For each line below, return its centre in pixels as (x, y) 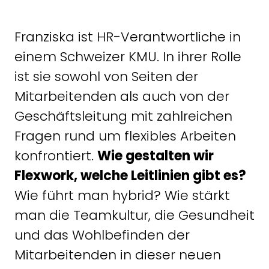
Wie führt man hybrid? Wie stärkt (122, 195)
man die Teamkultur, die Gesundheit (134, 215)
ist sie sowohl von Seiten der (106, 76)
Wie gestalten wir (156, 156)
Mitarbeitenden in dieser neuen (118, 255)
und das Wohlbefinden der (102, 235)
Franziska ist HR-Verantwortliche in (128, 37)
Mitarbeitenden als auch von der (122, 96)
